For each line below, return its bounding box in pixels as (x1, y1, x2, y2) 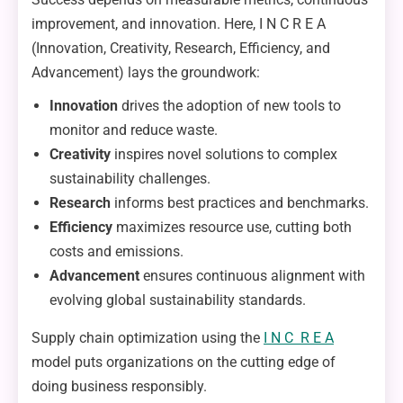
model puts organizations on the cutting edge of (31, 353, 336, 371)
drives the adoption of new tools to (118, 96, 341, 114)
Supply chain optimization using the (31, 328, 264, 346)
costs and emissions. (49, 242, 184, 260)
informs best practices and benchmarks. (111, 193, 369, 211)
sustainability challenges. (49, 169, 210, 187)
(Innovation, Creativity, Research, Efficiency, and (31, 39, 330, 57)
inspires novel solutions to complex (111, 145, 337, 163)
